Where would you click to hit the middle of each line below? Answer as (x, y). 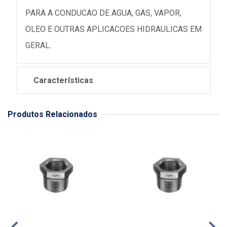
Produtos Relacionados (52, 114)
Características (63, 80)
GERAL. (38, 45)
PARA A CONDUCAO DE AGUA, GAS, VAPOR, (103, 13)
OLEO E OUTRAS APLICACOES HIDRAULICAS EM (113, 29)
